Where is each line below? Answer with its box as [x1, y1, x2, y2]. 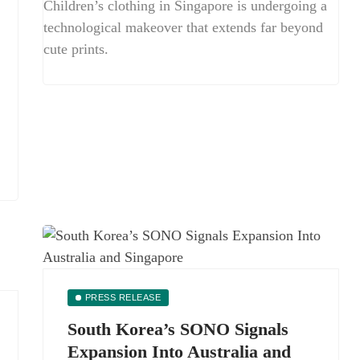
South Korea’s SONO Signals [67, 319, 288, 339]
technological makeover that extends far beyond [43, 19, 323, 35]
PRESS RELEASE [84, 292, 162, 302]
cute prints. [43, 41, 108, 57]
